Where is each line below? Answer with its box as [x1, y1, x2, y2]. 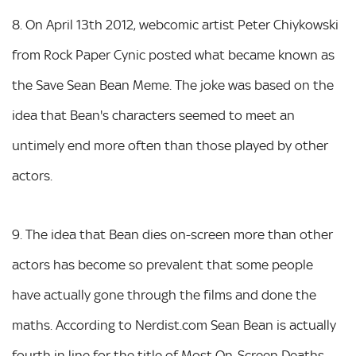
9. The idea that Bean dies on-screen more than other [12, 226, 333, 242]
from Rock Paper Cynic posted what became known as [12, 46, 335, 63]
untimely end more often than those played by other [12, 137, 328, 153]
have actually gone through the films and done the [12, 286, 316, 303]
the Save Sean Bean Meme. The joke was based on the [12, 76, 334, 93]
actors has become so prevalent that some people [12, 256, 313, 273]
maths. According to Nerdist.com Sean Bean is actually [12, 316, 336, 333]
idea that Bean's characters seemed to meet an [12, 106, 295, 123]
